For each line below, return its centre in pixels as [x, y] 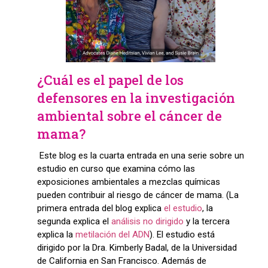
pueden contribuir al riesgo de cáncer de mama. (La [138, 195]
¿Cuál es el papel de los [110, 80]
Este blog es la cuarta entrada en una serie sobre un [140, 156]
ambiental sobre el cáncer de [129, 116]
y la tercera [206, 222]
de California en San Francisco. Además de [121, 261]
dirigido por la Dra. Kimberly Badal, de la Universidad [137, 248]
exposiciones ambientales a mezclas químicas [128, 182]
